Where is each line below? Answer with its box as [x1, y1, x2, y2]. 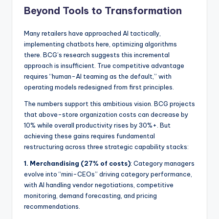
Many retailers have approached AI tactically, [24, 29, 161, 37]
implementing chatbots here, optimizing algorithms [24, 40, 177, 48]
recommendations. [24, 202, 80, 210]
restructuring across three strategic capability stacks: [24, 142, 189, 151]
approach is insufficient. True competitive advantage [24, 61, 184, 69]
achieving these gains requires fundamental [24, 131, 155, 140]
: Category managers [131, 159, 195, 167]
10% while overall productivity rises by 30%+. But [24, 121, 171, 129]
